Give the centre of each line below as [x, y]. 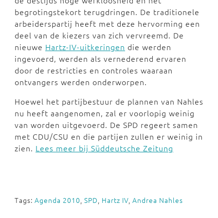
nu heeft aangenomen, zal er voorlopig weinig [105, 113]
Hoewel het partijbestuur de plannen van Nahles [109, 101]
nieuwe [30, 47]
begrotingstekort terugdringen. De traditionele [107, 12]
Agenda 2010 [57, 200]
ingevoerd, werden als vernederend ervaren [100, 58]
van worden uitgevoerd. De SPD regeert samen [106, 125]
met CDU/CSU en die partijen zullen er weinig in [109, 136]
